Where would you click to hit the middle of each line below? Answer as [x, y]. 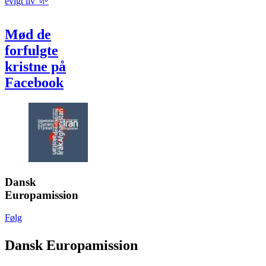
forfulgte [31, 50]
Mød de [28, 34]
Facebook [34, 82]
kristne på [35, 66]
